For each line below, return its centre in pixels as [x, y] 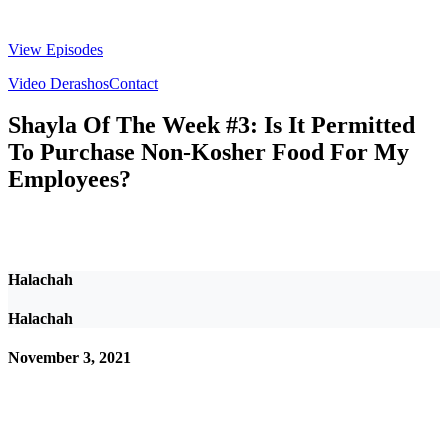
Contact [133, 83]
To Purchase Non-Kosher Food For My [208, 152]
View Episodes [55, 49]
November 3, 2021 [69, 358]
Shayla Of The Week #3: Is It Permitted [211, 125]
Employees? [69, 179]
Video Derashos [58, 83]
